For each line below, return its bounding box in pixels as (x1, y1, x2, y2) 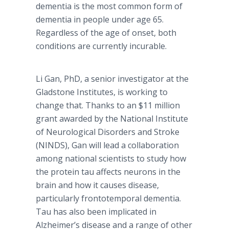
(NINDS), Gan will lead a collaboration (36, 140, 179, 151)
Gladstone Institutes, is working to (36, 86, 168, 98)
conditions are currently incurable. (36, 40, 167, 52)
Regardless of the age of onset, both (36, 27, 176, 38)
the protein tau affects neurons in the (36, 166, 180, 177)
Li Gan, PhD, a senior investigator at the (36, 73, 189, 84)
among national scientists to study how (36, 153, 186, 164)
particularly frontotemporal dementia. (36, 193, 181, 204)
